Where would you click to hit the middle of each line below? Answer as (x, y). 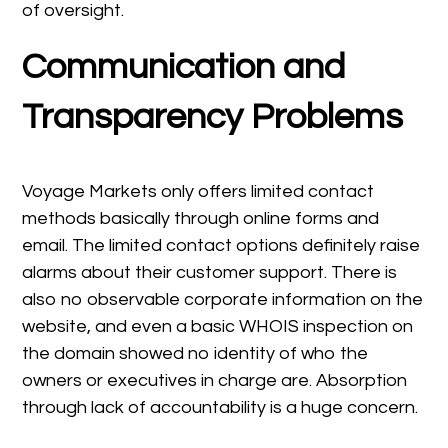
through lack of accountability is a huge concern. (220, 407)
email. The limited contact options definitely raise (221, 245)
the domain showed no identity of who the (195, 353)
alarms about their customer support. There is (210, 272)
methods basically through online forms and (201, 218)
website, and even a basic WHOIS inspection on (218, 326)
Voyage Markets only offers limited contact (198, 191)
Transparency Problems (213, 116)
